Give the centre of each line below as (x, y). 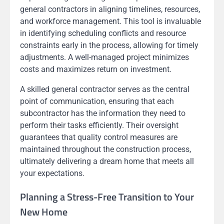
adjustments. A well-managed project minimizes (104, 57)
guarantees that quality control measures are (99, 137)
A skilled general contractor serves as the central (105, 89)
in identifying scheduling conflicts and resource (103, 33)
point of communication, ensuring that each (97, 101)
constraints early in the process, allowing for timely (109, 45)
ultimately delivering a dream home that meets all (107, 161)
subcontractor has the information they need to (103, 113)
